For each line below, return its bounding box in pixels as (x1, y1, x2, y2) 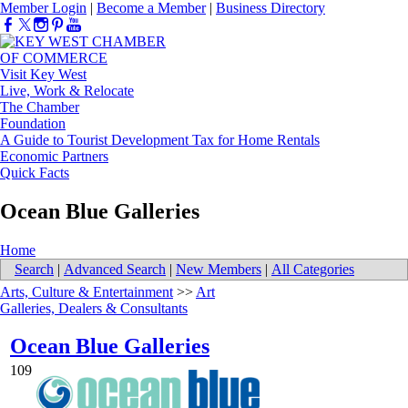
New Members (176, 261, 261, 278)
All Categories (271, 261, 354, 278)
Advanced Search (64, 261, 166, 278)
